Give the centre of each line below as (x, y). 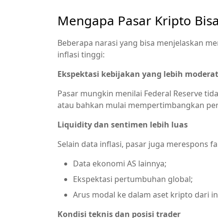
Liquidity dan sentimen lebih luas (123, 125)
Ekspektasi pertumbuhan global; (133, 179)
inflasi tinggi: (81, 54)
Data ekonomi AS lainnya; (120, 163)
